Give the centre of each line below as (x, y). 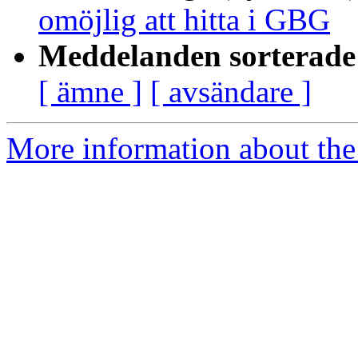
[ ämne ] (90, 92)
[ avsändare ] (231, 92)
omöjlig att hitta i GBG (184, 20)
